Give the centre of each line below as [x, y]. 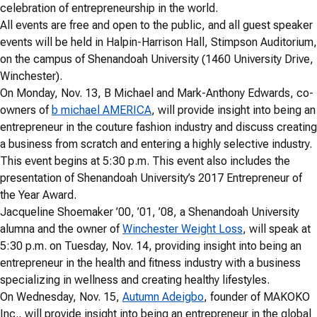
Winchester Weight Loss [183, 229]
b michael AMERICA [102, 110]
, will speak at [277, 229]
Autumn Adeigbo [163, 296]
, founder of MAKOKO [257, 296]
